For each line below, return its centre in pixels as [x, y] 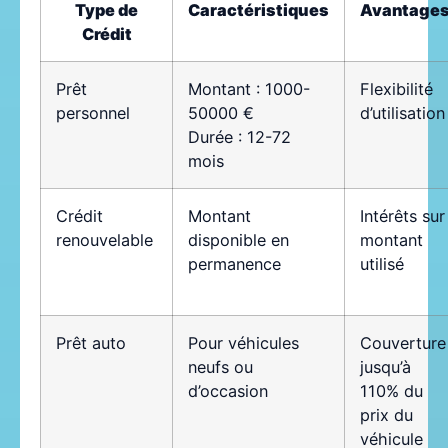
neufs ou [220, 367]
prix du [386, 415]
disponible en [238, 240]
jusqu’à [385, 367]
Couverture [403, 343]
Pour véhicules [243, 343]
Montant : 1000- [249, 89]
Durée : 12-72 [239, 137]
